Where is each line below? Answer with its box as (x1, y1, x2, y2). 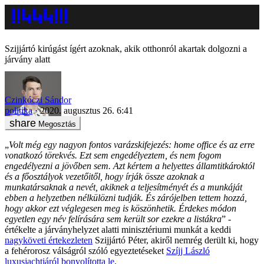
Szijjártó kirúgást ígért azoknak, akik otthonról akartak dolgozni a (5, 44, 247, 54)
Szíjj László (166, 245, 210, 256)
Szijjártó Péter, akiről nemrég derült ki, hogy (93, 235, 259, 245)
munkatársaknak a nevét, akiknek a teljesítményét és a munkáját (5, 181, 242, 192)
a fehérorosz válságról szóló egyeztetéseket (5, 245, 166, 256)
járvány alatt (5, 54, 50, 64)
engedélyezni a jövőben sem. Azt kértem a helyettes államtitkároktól (5, 160, 255, 171)
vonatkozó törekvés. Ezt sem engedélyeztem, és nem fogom (5, 150, 222, 160)
